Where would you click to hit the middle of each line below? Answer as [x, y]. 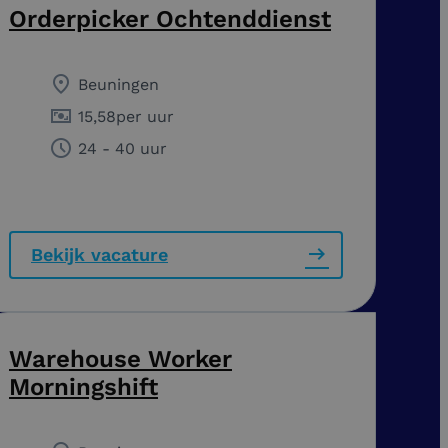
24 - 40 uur [122, 148]
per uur [145, 116]
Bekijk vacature [99, 254]
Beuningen [118, 84]
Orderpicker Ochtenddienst [170, 18]
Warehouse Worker [120, 358]
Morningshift [83, 386]
